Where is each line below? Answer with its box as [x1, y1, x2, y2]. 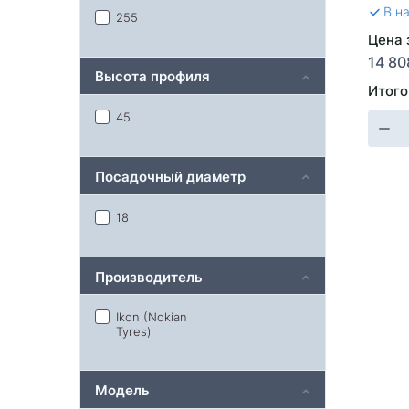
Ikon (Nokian [116, 309, 187, 325]
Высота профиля [95, 66, 210, 86]
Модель [95, 380, 150, 400]
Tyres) [116, 323, 152, 340]
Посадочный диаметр [95, 165, 246, 185]
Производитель [95, 266, 203, 286]
